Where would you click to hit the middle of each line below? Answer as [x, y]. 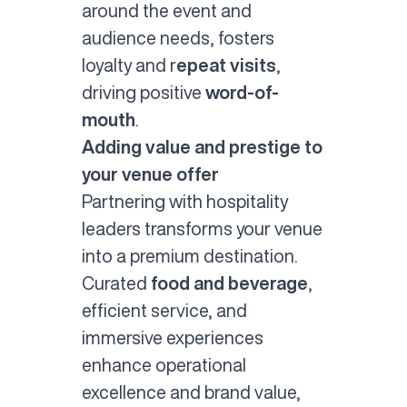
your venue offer [150, 174]
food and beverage [229, 283]
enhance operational [164, 365]
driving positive [143, 93]
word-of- [242, 93]
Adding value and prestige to [202, 147]
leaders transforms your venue [202, 229]
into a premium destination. [189, 256]
